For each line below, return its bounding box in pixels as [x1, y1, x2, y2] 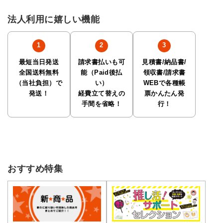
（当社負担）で [15, 79, 62, 87]
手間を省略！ [81, 100, 122, 108]
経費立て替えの [78, 90, 125, 97]
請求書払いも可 [78, 58, 125, 66]
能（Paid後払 [81, 69, 122, 76]
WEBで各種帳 [143, 79, 186, 87]
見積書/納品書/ [142, 58, 187, 66]
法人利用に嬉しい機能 [7, 14, 100, 24]
